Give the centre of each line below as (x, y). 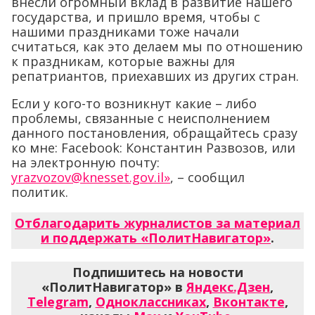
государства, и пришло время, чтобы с (136, 17)
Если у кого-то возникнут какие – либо (134, 103)
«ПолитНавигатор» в (114, 287)
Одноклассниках (150, 301)
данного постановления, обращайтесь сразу (154, 133)
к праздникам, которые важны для (123, 61)
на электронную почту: (85, 162)
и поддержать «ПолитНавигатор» (156, 237)
